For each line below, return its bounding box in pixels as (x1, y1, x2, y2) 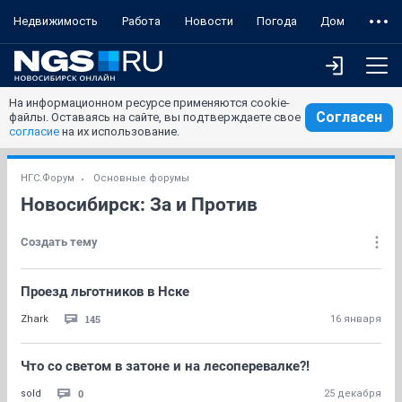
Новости (184, 14, 233, 28)
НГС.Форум (21, 172, 74, 184)
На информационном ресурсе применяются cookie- (9, 96, 290, 109)
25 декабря (324, 388, 381, 399)
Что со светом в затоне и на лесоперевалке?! (21, 358, 310, 374)
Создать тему (21, 235, 98, 249)
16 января (330, 313, 381, 325)
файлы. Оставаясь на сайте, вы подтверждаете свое (9, 110, 301, 124)
